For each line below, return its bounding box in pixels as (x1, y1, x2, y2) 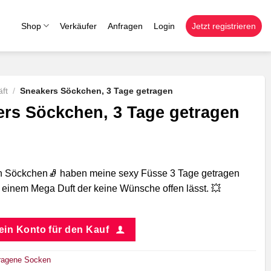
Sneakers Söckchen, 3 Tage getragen (20, 87, 174, 96)
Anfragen (108, 21, 143, 31)
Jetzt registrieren (192, 21, 256, 31)
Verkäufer (60, 21, 97, 31)
